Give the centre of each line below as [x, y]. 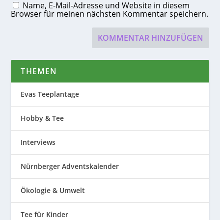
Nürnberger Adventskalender [70, 166]
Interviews [38, 142]
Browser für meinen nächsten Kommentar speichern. [110, 14]
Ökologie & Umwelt [53, 191]
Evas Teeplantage [50, 94]
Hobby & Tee [42, 118]
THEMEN [39, 71]
